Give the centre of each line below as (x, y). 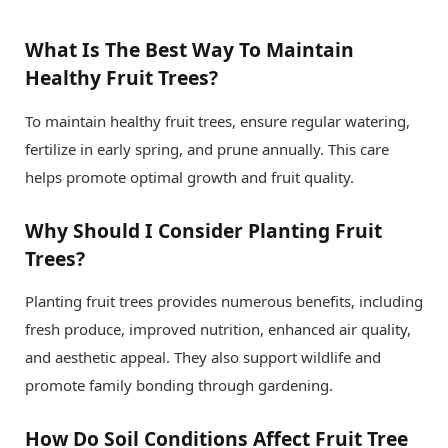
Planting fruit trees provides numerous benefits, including (224, 301)
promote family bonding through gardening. (179, 385)
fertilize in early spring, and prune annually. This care (207, 148)
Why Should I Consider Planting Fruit (203, 230)
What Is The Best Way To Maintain (189, 50)
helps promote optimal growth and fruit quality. (189, 176)
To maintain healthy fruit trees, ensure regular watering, (217, 120)
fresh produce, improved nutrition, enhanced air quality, (218, 329)
